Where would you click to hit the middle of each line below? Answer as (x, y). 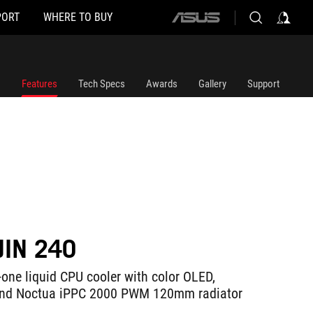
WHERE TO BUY (78, 17)
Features (39, 84)
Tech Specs (102, 84)
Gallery (212, 84)
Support (263, 84)
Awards (162, 84)
